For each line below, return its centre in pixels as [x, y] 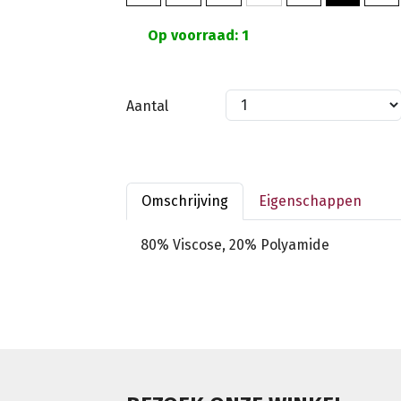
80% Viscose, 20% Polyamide [235, 244]
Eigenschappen [310, 200]
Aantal [147, 106]
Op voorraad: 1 [196, 35]
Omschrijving [185, 200]
